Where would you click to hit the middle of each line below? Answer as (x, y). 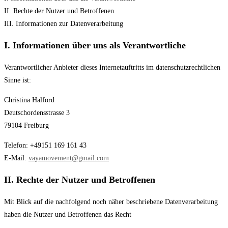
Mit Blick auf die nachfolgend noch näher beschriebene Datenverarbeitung (111, 202)
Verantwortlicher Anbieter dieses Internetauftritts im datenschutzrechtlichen (112, 68)
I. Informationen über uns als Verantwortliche (95, 46)
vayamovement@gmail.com (69, 158)
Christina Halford (29, 100)
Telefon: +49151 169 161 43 (45, 146)
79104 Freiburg (26, 126)
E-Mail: (16, 158)
